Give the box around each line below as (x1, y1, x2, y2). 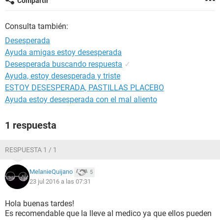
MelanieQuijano (29, 168, 73, 176)
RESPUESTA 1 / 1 (5, 146, 57, 154)
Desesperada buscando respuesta (5, 59, 122, 69)
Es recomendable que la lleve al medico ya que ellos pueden (5, 209, 212, 218)
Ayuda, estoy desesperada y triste (5, 71, 120, 81)
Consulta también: (5, 22, 68, 31)
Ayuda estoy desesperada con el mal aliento (5, 95, 157, 104)
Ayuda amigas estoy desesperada (5, 48, 122, 57)
